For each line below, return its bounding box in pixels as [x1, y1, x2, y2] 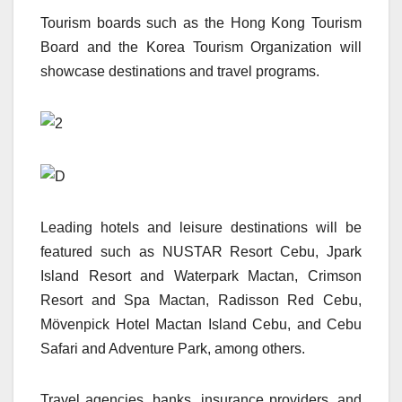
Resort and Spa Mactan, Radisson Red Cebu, [40, 292, 362, 308]
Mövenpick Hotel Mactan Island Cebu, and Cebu [40, 316, 362, 332]
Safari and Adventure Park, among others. [40, 340, 305, 356]
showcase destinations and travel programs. [40, 64, 319, 80]
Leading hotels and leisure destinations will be [40, 219, 362, 235]
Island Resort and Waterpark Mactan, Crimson [40, 267, 362, 284]
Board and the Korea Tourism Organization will [40, 39, 362, 56]
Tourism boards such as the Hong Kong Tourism [40, 15, 362, 31]
